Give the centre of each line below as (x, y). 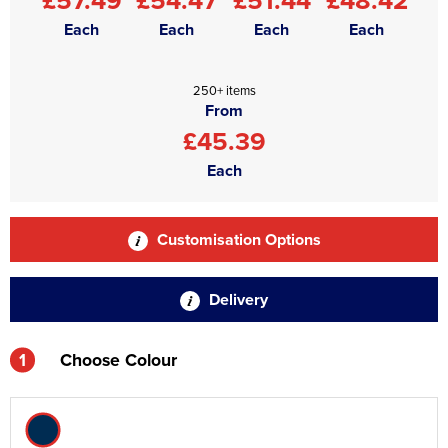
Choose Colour (118, 359)
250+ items (224, 90)
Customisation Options (236, 239)
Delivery (236, 299)
